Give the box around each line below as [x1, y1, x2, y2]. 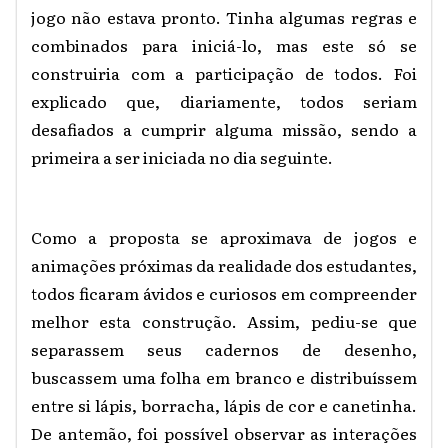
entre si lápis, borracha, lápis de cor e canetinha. [31, 392, 417, 417]
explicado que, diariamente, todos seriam [31, 88, 417, 113]
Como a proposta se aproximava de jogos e [31, 224, 417, 249]
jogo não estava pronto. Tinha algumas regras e [31, 4, 417, 29]
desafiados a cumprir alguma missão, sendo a [31, 116, 417, 141]
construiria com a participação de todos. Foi [31, 60, 417, 85]
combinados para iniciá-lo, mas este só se [31, 32, 417, 57]
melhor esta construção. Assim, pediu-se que [31, 308, 417, 333]
